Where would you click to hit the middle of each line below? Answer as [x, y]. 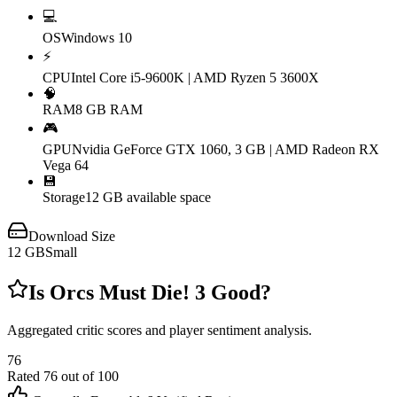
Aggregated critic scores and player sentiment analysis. [160, 330]
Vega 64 [66, 166]
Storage [64, 198]
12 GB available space [148, 198]
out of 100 [88, 376]
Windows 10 [97, 38]
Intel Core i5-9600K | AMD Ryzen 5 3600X [195, 78]
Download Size [72, 237]
